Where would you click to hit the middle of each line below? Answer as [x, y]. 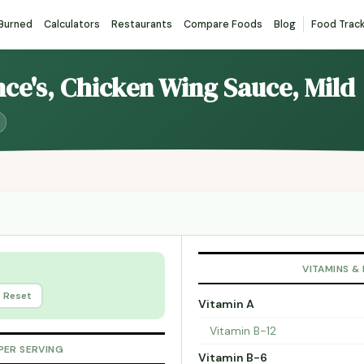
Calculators [72, 24]
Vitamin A [226, 304]
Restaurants [142, 24]
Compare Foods [223, 24]
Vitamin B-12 [243, 331]
